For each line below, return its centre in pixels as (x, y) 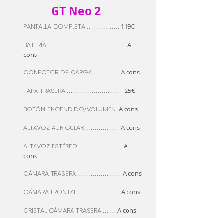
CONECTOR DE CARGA (58, 72)
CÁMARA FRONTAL (50, 192)
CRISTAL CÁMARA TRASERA (62, 210)
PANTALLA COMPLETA (54, 27)
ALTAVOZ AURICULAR (54, 128)
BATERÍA (35, 45)
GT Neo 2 (76, 11)
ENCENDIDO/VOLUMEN (81, 109)
